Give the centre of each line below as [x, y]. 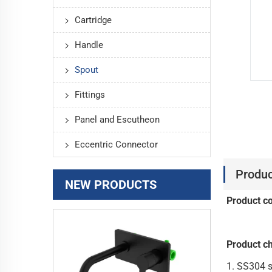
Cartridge [93, 20]
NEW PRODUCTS [111, 184]
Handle [89, 45]
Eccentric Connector [116, 144]
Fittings [90, 94]
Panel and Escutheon [117, 119]
